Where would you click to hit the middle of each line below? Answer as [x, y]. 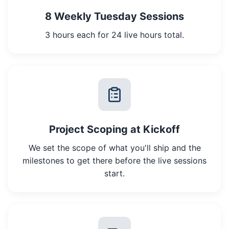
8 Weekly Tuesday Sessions [114, 17]
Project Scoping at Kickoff [114, 130]
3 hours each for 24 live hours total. [114, 35]
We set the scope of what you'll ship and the [114, 148]
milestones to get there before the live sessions [114, 161]
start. [114, 174]
